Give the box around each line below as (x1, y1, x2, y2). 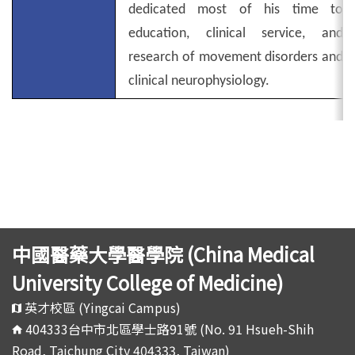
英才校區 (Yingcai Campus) (25, 298, 181, 318)
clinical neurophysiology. (128, 74, 269, 89)
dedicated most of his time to (128, 2, 343, 17)
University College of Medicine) (12, 269, 283, 297)
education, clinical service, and (128, 26, 343, 41)
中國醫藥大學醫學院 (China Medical (12, 240, 315, 269)
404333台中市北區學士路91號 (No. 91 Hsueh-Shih (25, 319, 314, 339)
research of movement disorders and (128, 50, 343, 65)
